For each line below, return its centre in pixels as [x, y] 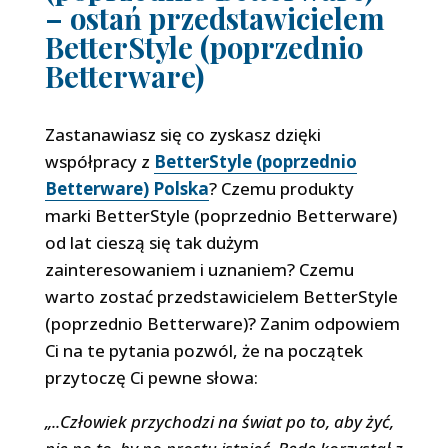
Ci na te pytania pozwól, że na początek [203, 350]
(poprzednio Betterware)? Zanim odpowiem [222, 323]
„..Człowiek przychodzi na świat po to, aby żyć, [219, 421]
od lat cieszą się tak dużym [151, 242]
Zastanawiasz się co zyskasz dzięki [182, 134]
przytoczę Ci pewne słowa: [151, 377]
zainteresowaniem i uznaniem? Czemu [199, 269]
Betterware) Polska [126, 188]
